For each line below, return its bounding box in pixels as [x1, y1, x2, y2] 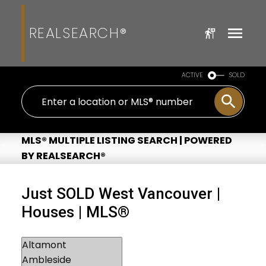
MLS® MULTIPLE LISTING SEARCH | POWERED [21, 133, 232, 147]
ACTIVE [182, 71, 204, 80]
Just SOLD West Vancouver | [21, 184, 220, 202]
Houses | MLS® [21, 202, 129, 221]
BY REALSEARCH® [21, 148, 106, 163]
